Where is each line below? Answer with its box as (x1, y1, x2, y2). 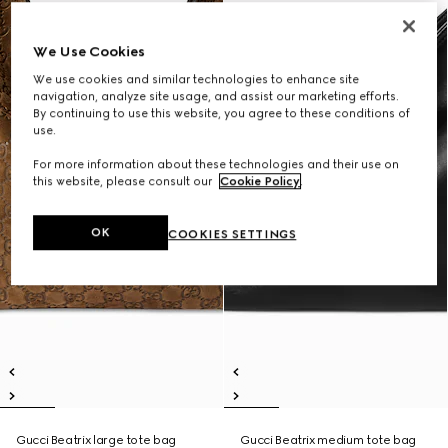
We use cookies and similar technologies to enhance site (33, 72, 360, 87)
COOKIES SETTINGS (168, 227, 297, 242)
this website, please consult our (33, 174, 216, 189)
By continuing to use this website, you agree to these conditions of (33, 106, 411, 121)
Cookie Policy (220, 174, 301, 189)
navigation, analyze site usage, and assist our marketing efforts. (33, 89, 400, 104)
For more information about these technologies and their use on (33, 157, 400, 172)
